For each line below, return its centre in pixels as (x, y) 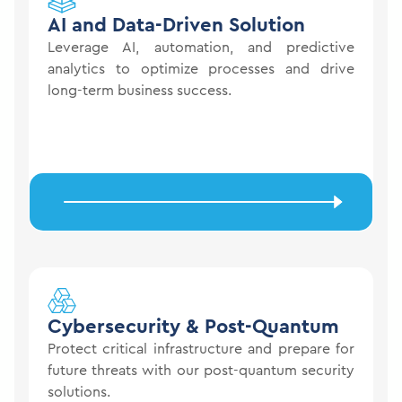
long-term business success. (140, 90)
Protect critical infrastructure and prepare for (201, 349)
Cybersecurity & (126, 326)
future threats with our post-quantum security (201, 370)
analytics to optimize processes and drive (201, 69)
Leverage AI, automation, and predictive (201, 47)
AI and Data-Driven (135, 25)
